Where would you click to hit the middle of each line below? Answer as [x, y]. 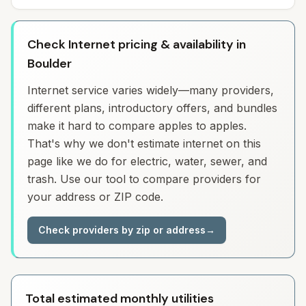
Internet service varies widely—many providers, [151, 90]
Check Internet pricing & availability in [137, 44]
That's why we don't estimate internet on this [144, 143]
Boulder [50, 64]
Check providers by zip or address [122, 230]
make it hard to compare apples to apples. [137, 126]
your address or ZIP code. [95, 197]
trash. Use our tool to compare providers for [144, 179]
